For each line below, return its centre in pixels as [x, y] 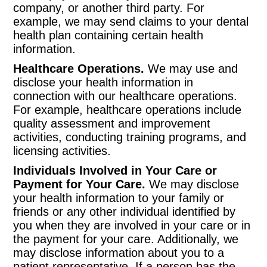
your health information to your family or [119, 198]
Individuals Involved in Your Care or [115, 170]
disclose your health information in [103, 82]
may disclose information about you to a [119, 253]
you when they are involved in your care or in [132, 225]
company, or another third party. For [109, 8]
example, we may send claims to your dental [131, 21]
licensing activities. [62, 151]
